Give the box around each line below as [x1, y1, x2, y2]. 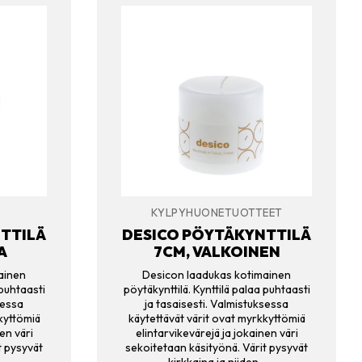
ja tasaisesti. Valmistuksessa [145, 297, 288, 312]
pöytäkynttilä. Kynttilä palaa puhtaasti [123, 282, 310, 297]
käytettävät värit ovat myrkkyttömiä [128, 311, 305, 326]
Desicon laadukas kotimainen [142, 267, 291, 283]
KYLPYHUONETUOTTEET [150, 205, 283, 219]
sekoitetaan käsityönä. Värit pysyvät [125, 340, 308, 356]
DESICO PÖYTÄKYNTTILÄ [122, 225, 311, 245]
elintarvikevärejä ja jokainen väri [135, 326, 298, 341]
